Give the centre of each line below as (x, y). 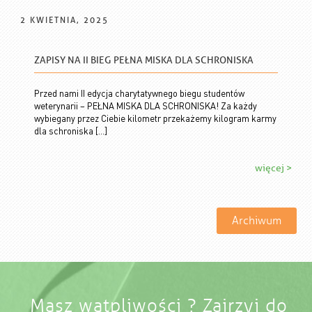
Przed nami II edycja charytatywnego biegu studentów (139, 93)
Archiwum (256, 220)
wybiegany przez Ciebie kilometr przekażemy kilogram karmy (155, 118)
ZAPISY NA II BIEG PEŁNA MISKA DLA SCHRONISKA (143, 61)
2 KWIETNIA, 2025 (65, 20)
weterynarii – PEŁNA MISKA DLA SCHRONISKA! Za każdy (145, 106)
